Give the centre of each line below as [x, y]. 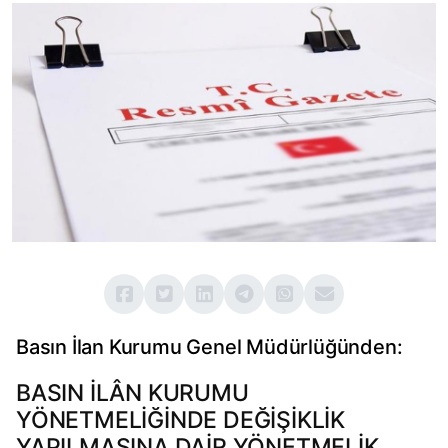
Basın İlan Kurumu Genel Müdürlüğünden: [209, 347]
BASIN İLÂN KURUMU [132, 393]
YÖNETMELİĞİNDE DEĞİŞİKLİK [180, 420]
